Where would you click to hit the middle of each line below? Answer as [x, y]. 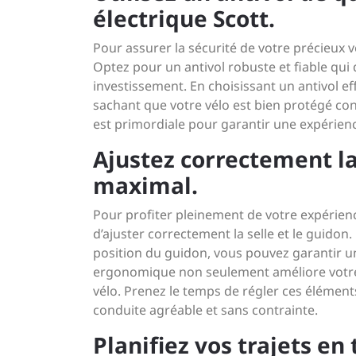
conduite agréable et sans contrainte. [205, 310]
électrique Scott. [184, 18]
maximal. [145, 185]
